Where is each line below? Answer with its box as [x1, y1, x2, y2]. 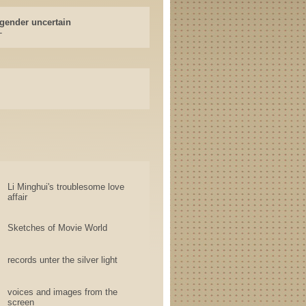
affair [8, 192, 27, 202]
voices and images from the [8, 287, 117, 297]
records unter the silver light [8, 255, 117, 265]
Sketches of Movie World [8, 223, 107, 233]
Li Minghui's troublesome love [8, 182, 124, 192]
